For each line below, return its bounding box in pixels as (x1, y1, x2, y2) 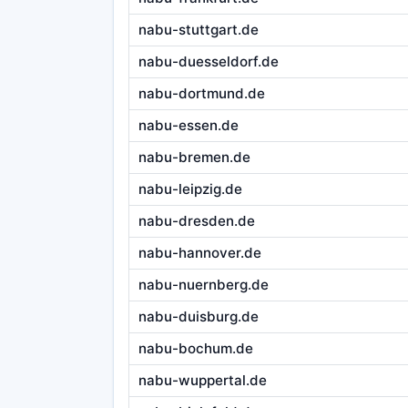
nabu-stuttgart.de (138, 21, 259, 39)
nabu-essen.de (138, 117, 239, 135)
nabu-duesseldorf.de (138, 53, 279, 71)
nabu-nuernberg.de (138, 276, 269, 294)
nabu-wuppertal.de (138, 372, 267, 390)
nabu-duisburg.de (138, 308, 259, 326)
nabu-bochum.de (138, 340, 253, 358)
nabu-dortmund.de (138, 85, 265, 103)
